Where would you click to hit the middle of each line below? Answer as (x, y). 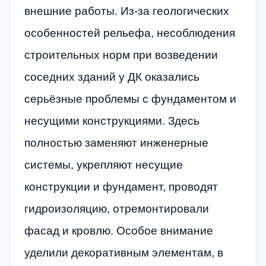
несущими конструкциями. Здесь (112, 121)
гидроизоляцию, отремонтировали (117, 208)
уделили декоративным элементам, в (124, 252)
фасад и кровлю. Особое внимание (119, 230)
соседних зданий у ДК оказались (112, 77)
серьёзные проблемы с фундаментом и (130, 99)
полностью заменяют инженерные (116, 142)
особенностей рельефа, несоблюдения (130, 33)
